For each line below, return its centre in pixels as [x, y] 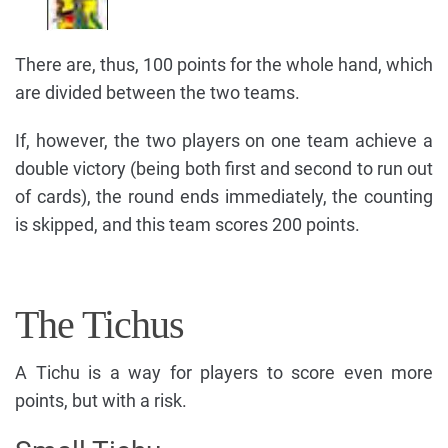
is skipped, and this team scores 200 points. [187, 224]
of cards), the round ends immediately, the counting [224, 196]
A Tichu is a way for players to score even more [224, 372]
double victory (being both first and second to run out [224, 168]
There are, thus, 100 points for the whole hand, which [224, 64]
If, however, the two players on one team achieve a [224, 140]
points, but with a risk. [101, 400]
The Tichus [99, 324]
